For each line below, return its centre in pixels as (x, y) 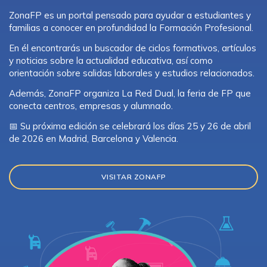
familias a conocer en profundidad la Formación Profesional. (131, 27)
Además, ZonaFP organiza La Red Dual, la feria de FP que (130, 93)
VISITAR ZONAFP (133, 176)
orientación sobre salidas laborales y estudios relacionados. (132, 73)
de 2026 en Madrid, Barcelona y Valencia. (94, 138)
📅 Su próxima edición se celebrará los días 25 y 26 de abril (130, 126)
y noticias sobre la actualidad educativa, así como (111, 60)
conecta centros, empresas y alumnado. (91, 105)
